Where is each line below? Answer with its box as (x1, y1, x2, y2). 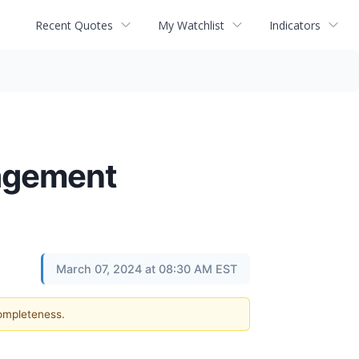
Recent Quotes (35, 17, 113, 33)
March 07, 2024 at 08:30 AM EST (56, 262, 237, 276)
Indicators (269, 17, 321, 33)
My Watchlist (158, 17, 224, 33)
